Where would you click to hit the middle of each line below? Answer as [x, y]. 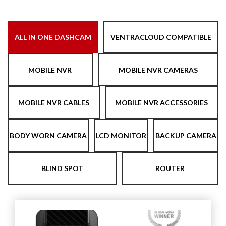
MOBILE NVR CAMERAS [158, 70]
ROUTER [170, 168]
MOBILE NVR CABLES [53, 103]
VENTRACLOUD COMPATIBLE [161, 37]
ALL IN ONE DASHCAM [53, 37]
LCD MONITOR [121, 135]
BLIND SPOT [62, 168]
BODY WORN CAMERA [48, 135]
